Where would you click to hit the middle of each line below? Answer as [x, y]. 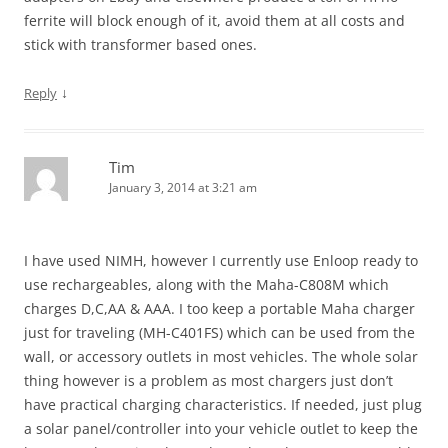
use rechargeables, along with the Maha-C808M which [206, 285]
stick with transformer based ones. [140, 45]
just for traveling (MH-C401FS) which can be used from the [219, 333]
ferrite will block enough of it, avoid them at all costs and [214, 21]
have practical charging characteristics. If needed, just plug [223, 405]
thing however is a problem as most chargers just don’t [208, 381]
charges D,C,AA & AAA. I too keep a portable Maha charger [219, 309]
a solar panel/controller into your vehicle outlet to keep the [221, 429]
